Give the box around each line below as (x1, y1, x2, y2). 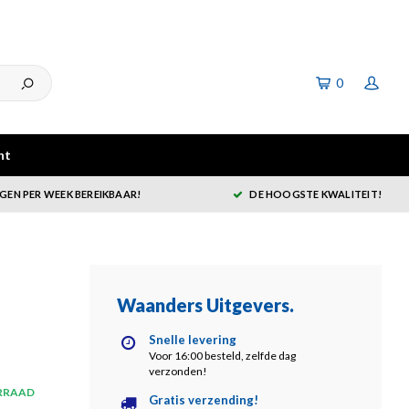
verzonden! (149, 364, 207, 378)
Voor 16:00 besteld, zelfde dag (149, 349, 296, 362)
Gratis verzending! (149, 393, 258, 407)
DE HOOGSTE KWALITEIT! (249, 188, 382, 200)
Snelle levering (149, 332, 236, 347)
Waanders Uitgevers (117, 294, 289, 316)
